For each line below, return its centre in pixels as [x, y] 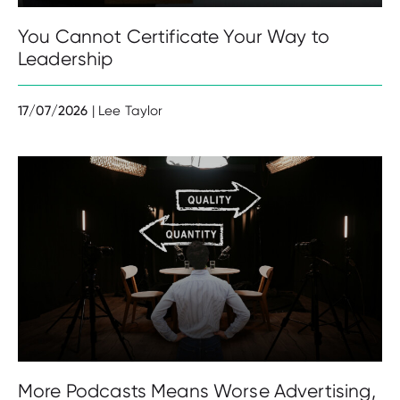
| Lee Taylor [127, 110]
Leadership [66, 58]
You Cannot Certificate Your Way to [174, 36]
